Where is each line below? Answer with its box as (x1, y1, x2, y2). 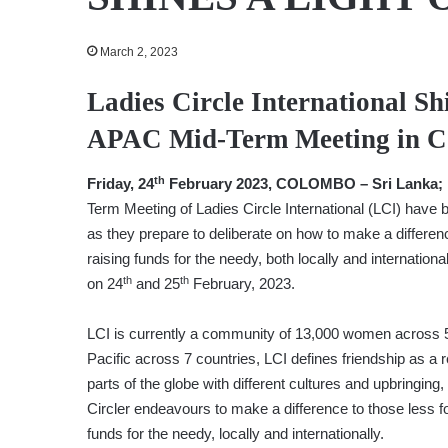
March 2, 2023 (100, 44, 178, 59)
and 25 (132, 275, 180, 293)
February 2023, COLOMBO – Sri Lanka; (165, 175, 443, 193)
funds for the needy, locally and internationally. (87, 425, 384, 443)
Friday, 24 (87, 175, 154, 193)
